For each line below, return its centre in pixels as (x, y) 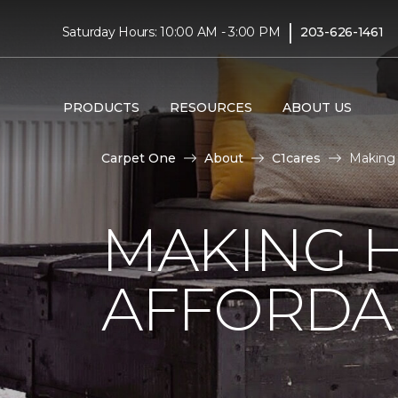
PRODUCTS (101, 107)
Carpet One (139, 158)
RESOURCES (211, 107)
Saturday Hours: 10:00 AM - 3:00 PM (171, 32)
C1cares (296, 158)
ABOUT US (317, 107)
